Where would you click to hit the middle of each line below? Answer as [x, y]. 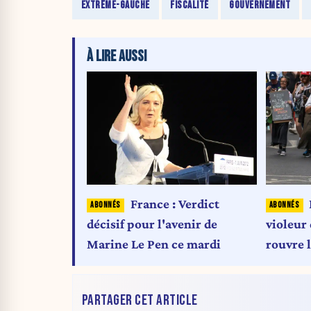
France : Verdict [175, 203]
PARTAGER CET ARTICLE [140, 301]
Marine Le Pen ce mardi [154, 244]
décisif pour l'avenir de [152, 224]
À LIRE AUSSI [117, 56]
